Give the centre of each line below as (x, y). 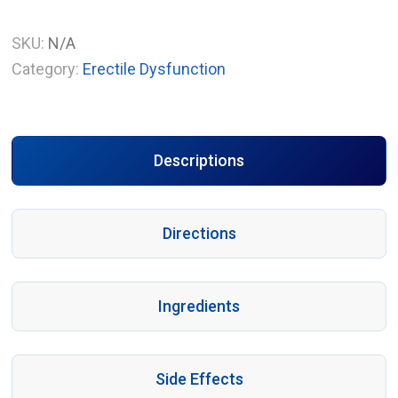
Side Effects (199, 379)
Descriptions (199, 161)
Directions (199, 234)
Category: (46, 69)
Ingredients (199, 306)
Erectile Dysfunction (155, 69)
